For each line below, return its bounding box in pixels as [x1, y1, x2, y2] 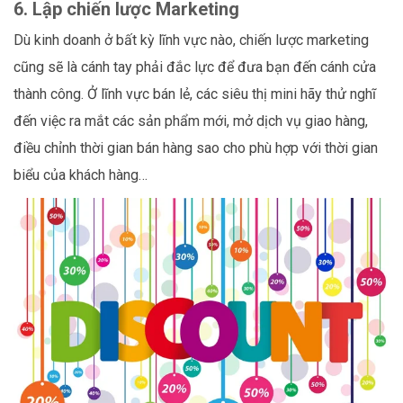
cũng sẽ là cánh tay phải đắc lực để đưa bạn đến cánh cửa [13, 58, 376, 76]
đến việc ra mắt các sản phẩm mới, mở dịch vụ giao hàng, [13, 112, 368, 130]
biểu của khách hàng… [13, 166, 148, 184]
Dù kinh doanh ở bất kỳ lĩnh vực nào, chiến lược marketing [13, 31, 369, 49]
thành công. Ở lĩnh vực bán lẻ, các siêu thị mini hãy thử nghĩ [13, 85, 376, 103]
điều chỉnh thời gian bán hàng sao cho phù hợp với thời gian [13, 139, 378, 157]
